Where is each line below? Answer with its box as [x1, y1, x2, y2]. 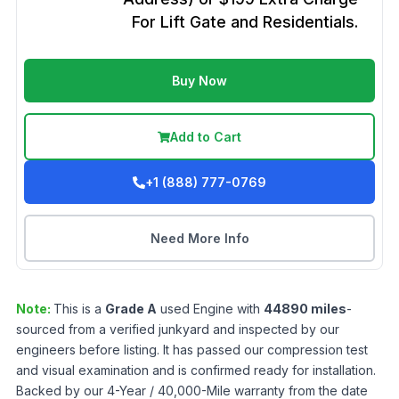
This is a [53, 301, 105, 316]
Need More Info [150, 231, 249, 246]
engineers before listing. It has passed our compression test [16, 342, 368, 357]
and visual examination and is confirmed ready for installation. [16, 362, 376, 378]
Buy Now [172, 73, 227, 88]
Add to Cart [170, 129, 241, 144]
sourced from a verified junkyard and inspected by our [16, 322, 339, 337]
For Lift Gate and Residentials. [132, 12, 358, 31]
